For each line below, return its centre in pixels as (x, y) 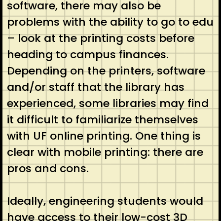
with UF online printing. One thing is (104, 136)
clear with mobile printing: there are (105, 152)
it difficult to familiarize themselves (102, 120)
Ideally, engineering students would (105, 201)
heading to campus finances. (88, 55)
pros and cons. (51, 169)
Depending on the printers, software (106, 71)
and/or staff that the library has (95, 87)
